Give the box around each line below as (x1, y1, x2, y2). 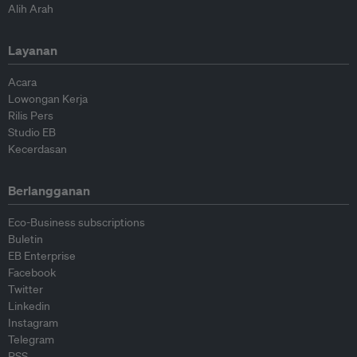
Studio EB (8, 125, 56, 140)
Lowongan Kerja (8, 92, 88, 107)
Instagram (8, 316, 58, 331)
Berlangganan (8, 182, 90, 199)
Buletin (8, 232, 43, 247)
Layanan (8, 42, 57, 59)
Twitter (8, 282, 43, 297)
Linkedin (8, 299, 50, 314)
